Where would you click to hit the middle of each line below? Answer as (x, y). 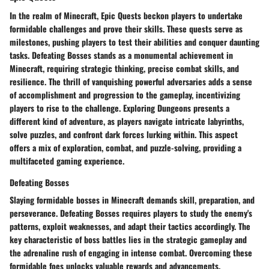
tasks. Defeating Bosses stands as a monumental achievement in (121, 55)
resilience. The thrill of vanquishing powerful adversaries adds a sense (131, 81)
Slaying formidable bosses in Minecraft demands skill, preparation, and (132, 199)
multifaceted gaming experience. (67, 160)
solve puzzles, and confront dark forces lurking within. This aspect (124, 134)
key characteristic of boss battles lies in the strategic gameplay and (128, 239)
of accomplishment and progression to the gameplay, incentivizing (125, 94)
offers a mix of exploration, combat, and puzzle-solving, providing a (125, 147)
